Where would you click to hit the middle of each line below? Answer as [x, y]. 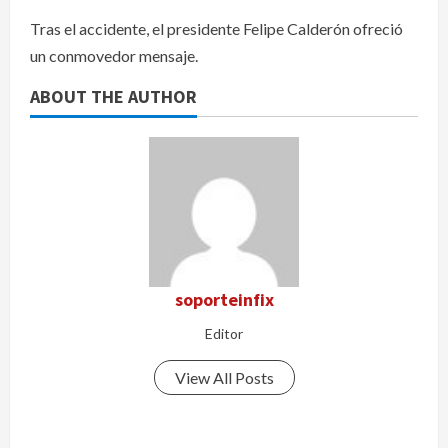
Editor [224, 333]
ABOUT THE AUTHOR [113, 96]
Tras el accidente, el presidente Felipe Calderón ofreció [216, 28]
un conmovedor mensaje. [114, 55]
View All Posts [224, 377]
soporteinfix [224, 299]
